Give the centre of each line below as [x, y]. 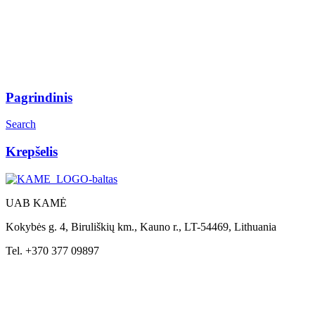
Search [21, 124]
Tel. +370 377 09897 [52, 250]
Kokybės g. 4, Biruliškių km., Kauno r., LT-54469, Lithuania [141, 226]
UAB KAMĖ [36, 202]
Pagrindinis [39, 97]
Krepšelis [32, 152]
